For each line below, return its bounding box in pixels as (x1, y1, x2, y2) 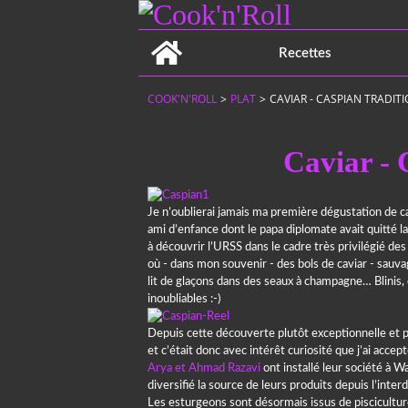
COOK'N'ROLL (148, 91, 217, 107)
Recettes (279, 46, 332, 60)
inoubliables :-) (148, 293, 220, 305)
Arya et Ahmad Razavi (148, 362, 260, 374)
